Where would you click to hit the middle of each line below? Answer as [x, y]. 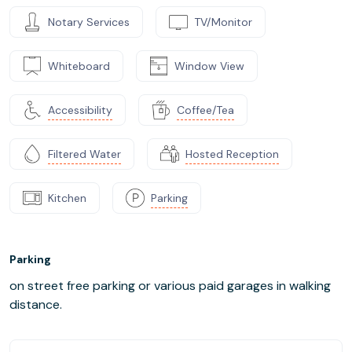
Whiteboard [79, 66]
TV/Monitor [223, 22]
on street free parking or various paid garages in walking [170, 286]
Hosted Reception [232, 154]
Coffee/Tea [205, 110]
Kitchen [67, 198]
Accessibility [80, 110]
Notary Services [89, 22]
